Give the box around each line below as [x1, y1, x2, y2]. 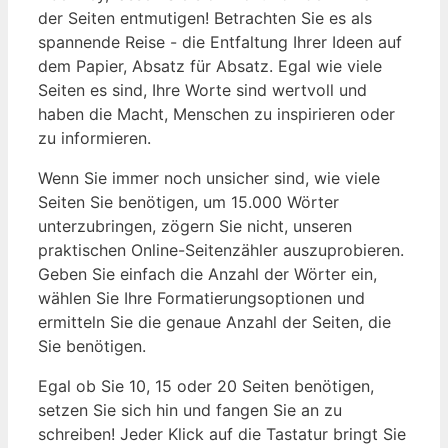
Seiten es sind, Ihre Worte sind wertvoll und [38, 80, 367, 101]
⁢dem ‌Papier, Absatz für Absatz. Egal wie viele [38, 56, 382, 77]
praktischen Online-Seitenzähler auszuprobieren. [38, 240, 404, 261]
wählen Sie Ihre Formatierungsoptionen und [38, 288, 365, 309]
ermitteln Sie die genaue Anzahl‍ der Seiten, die [38, 312, 391, 333]
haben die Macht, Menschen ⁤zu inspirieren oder [38, 104, 395, 125]
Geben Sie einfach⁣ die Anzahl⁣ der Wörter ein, [38, 264, 377, 285]
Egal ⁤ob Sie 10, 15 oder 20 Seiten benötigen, [38, 376, 374, 397]
